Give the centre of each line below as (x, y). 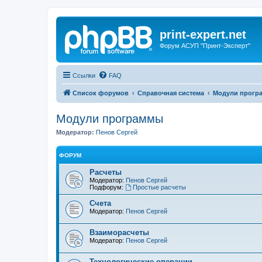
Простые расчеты (159, 187)
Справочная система (171, 93)
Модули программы (110, 118)
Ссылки (84, 75)
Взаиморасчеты (119, 232)
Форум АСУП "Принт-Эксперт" (205, 46)
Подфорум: (106, 187)
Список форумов (101, 93)
